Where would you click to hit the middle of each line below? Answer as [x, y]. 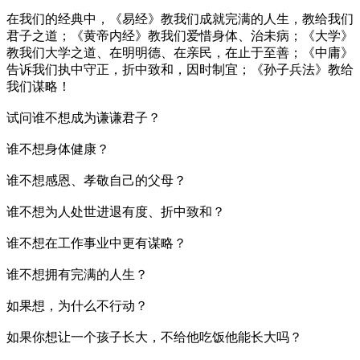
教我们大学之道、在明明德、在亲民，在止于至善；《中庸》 [180, 52]
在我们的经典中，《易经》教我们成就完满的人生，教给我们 [180, 18]
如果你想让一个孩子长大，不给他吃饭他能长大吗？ [154, 337]
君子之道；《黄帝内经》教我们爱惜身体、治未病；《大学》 [180, 35]
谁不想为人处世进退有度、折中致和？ [116, 211]
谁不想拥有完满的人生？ [77, 274]
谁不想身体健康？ [58, 149]
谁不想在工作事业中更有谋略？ [96, 243]
